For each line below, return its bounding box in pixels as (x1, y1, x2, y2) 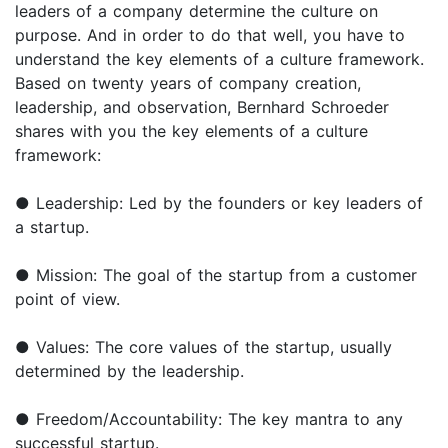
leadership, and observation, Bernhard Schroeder (15, 97, 389, 118)
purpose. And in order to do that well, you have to (15, 25, 405, 46)
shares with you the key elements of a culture (15, 121, 368, 142)
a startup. (15, 217, 89, 238)
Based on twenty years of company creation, (15, 73, 361, 94)
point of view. (15, 289, 120, 310)
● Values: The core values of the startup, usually (15, 337, 392, 358)
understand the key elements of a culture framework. (15, 49, 424, 70)
